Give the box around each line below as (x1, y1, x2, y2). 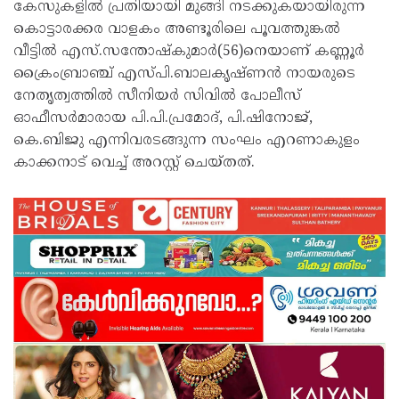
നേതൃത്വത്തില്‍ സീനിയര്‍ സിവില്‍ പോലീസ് (13, 87, 301, 106)
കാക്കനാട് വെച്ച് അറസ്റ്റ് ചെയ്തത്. (13, 154, 255, 173)
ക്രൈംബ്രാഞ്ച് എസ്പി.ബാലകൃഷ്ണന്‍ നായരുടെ (13, 65, 355, 84)
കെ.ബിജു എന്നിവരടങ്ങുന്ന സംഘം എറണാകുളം (13, 132, 360, 151)
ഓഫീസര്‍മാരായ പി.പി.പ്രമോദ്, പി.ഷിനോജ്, (13, 110, 313, 128)
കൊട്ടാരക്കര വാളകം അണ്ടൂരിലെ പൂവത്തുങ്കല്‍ (13, 20, 340, 39)
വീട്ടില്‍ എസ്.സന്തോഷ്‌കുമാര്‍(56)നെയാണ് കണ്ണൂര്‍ (13, 43, 364, 61)
